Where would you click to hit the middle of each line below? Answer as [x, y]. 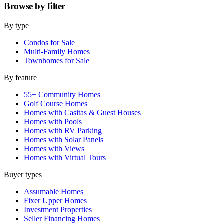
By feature [20, 78]
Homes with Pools [53, 122]
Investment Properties [58, 210]
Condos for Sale [49, 43]
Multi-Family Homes [57, 52]
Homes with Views [54, 149]
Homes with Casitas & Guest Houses [82, 113]
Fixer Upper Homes [55, 201]
